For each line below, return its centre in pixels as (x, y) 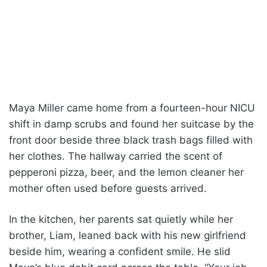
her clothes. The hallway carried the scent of (116, 156)
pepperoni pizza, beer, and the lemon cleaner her (126, 172)
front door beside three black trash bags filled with (131, 140)
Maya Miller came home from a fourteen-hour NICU (132, 108)
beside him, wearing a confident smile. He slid (120, 251)
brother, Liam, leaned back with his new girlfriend (128, 235)
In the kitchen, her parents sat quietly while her (121, 219)
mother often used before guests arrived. (108, 188)
